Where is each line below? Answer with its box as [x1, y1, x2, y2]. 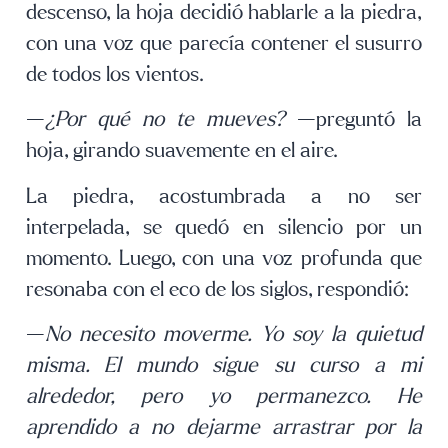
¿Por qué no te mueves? [45, 109, 285, 131]
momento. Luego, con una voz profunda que [26, 247, 422, 269]
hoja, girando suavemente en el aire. [26, 140, 338, 162]
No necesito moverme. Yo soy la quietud [45, 324, 422, 346]
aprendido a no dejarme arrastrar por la [26, 417, 422, 439]
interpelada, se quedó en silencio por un [26, 216, 422, 238]
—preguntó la [285, 109, 422, 131]
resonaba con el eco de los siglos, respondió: [26, 278, 409, 300]
